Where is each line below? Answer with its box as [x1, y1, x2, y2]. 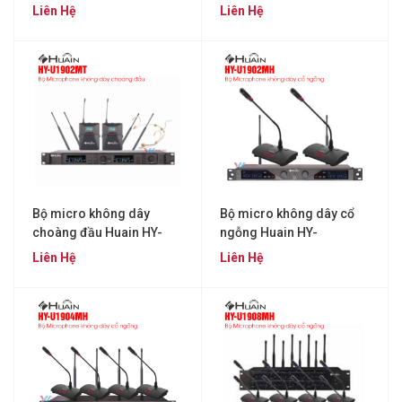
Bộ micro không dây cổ [219, 205, 354, 221]
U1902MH [219, 243, 276, 258]
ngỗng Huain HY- [219, 224, 318, 240]
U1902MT [32, 243, 87, 258]
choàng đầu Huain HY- [32, 224, 162, 240]
